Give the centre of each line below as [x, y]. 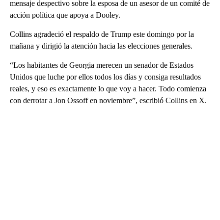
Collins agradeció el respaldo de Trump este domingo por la [102, 34]
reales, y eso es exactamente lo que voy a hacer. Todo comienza [108, 88]
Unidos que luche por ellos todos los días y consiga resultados [105, 77]
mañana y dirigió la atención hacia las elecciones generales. [101, 46]
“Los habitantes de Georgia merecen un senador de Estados [102, 65]
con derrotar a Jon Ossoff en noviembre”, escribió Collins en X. [108, 100]
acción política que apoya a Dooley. [65, 15]
